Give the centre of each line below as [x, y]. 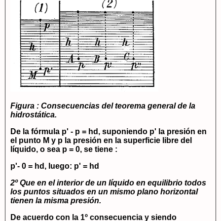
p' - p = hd [80, 132]
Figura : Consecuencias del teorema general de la [103, 106]
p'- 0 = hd [27, 166]
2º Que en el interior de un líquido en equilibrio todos [108, 183]
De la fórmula [36, 132]
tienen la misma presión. [56, 201]
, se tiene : [99, 149]
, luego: [59, 166]
